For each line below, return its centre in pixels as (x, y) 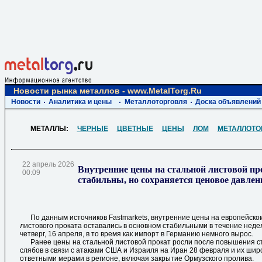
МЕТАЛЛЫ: (54, 129)
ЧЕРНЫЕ (92, 129)
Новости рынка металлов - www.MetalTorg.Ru (108, 91)
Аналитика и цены (80, 102)
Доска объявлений (228, 102)
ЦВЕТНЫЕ (135, 129)
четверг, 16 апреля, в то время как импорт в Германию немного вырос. (137, 234)
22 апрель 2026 (48, 165)
